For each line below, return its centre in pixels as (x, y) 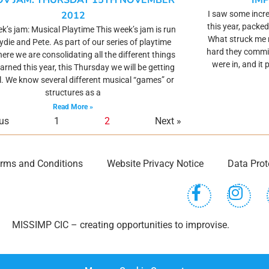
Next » (168, 121)
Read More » (73, 107)
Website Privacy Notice (155, 164)
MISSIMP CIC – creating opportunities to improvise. (120, 225)
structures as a (73, 92)
